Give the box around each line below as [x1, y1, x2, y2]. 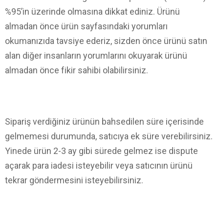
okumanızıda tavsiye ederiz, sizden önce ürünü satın [5, 35, 207, 46]
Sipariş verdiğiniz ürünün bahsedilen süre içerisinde [5, 116, 204, 127]
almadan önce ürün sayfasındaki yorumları [5, 21, 168, 31]
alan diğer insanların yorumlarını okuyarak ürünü [5, 50, 187, 61]
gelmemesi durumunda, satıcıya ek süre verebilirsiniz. [5, 131, 213, 141]
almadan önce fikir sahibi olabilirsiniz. [5, 65, 148, 75]
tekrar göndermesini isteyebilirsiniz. [5, 175, 143, 185]
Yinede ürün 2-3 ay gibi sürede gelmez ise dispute [5, 145, 198, 156]
